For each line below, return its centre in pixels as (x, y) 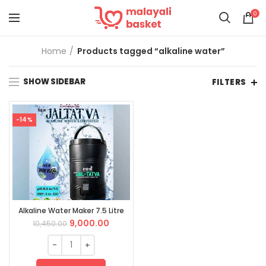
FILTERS (229, 82)
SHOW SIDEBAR (54, 82)
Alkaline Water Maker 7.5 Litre (71, 210)
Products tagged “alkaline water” (151, 51)
